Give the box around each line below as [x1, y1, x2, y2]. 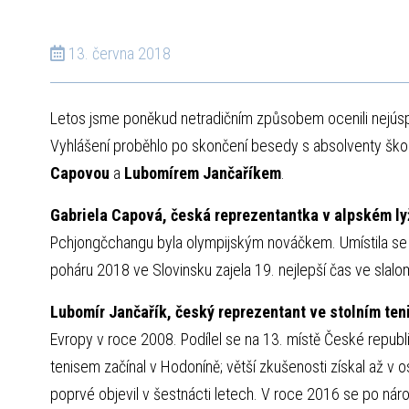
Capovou [49, 163, 110, 184]
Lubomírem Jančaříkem [123, 163, 281, 184]
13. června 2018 [64, 44, 171, 64]
